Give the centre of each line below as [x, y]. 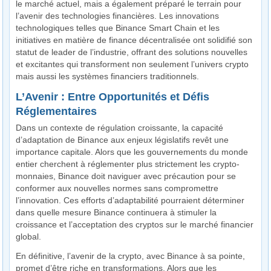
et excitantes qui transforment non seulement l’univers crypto [132, 64]
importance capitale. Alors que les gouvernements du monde [132, 152]
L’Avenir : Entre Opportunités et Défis [113, 97]
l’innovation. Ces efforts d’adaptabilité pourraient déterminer [130, 201]
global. [29, 237]
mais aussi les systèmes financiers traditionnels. [108, 77]
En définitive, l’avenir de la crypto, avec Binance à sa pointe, [131, 256]
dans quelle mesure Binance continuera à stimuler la [116, 213]
